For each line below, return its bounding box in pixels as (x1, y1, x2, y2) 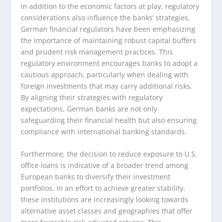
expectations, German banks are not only (21, 104, 158, 114)
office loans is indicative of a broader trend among (21, 161, 189, 170)
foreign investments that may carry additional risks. (21, 81, 193, 91)
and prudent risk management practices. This (21, 47, 173, 57)
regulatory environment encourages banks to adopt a (21, 58, 198, 68)
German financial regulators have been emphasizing (21, 24, 196, 34)
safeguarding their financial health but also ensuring (21, 115, 197, 125)
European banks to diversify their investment (21, 172, 171, 182)
